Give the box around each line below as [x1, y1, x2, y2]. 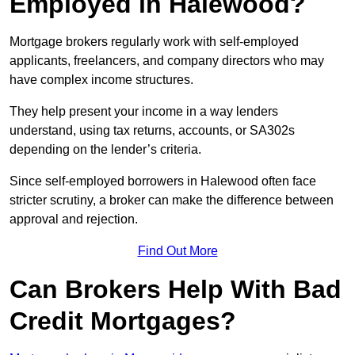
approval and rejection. [10, 212, 138, 227]
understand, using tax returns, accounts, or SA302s [10, 124, 295, 138]
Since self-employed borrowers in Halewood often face [10, 174, 316, 189]
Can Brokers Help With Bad [10, 275, 342, 304]
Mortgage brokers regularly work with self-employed [10, 35, 299, 49]
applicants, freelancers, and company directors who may [10, 54, 324, 68]
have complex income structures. [10, 73, 193, 87]
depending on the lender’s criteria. [10, 143, 201, 157]
